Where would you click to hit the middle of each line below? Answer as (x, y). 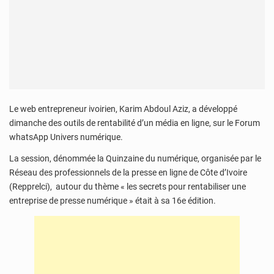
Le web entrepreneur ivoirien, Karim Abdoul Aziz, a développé (123, 109)
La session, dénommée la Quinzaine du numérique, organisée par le (135, 159)
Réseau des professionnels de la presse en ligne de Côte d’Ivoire (128, 173)
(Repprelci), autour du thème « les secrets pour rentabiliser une (128, 187)
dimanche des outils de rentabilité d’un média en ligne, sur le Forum (135, 123)
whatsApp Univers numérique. (66, 137)
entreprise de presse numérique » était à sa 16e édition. (113, 201)
